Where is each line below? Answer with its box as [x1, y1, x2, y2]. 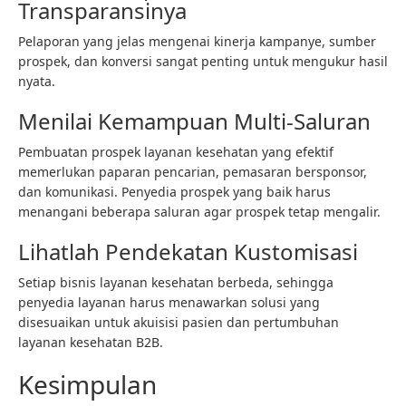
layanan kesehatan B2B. [18, 333, 163, 351]
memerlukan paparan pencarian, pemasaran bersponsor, [18, 163, 367, 180]
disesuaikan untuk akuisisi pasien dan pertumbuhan [18, 314, 339, 331]
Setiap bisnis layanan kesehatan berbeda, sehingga [18, 274, 333, 291]
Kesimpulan [18, 367, 157, 401]
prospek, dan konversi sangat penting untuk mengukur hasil [18, 53, 388, 70]
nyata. [18, 72, 55, 90]
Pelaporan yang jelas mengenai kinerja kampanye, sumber [18, 33, 376, 50]
